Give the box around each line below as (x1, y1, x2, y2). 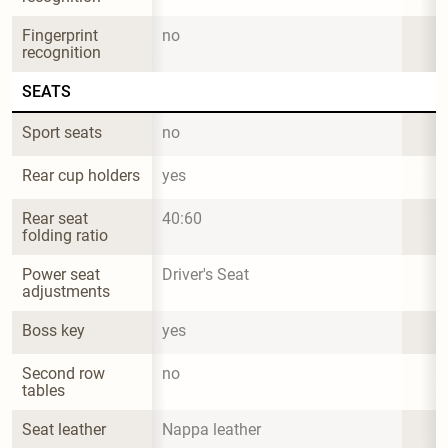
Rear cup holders (22, 165, 140, 185)
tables (22, 380, 65, 400)
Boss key (22, 320, 85, 340)
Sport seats (22, 122, 102, 142)
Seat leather (22, 419, 106, 439)
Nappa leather (162, 419, 261, 439)
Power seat (22, 264, 104, 284)
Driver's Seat (162, 264, 249, 284)
